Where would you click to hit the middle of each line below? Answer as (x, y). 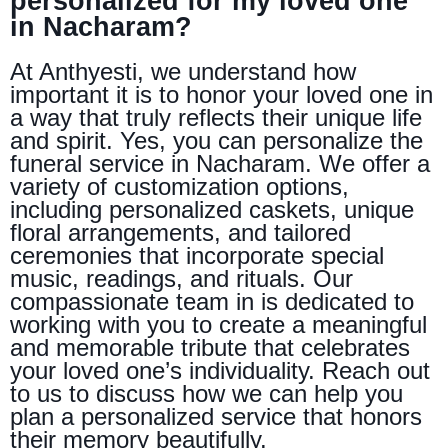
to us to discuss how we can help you (206, 393)
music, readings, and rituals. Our (181, 278)
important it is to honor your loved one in (221, 94)
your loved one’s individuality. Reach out (220, 370)
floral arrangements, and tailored (180, 232)
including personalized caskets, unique (212, 209)
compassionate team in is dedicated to (212, 301)
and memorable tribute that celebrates (210, 347)
